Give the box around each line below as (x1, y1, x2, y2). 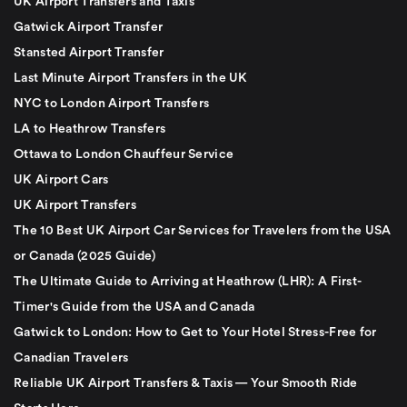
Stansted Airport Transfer (14, 45, 164, 59)
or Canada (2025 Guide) (14, 249, 156, 263)
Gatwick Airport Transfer (14, 20, 164, 34)
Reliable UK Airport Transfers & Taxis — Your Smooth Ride (14, 376, 358, 390)
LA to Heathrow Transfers (14, 122, 166, 135)
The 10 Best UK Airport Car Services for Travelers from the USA (14, 223, 392, 237)
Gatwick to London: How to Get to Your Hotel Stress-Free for (14, 325, 377, 339)
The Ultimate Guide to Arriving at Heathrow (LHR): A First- (14, 274, 362, 288)
